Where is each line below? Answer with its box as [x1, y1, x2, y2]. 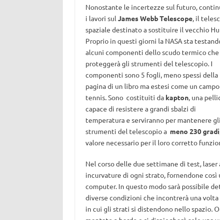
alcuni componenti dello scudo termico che [85, 48, 219, 56]
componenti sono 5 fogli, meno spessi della [85, 70, 218, 79]
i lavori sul [85, 14, 118, 23]
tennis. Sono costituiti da [85, 93, 165, 102]
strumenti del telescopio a [85, 127, 170, 136]
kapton [165, 93, 189, 102]
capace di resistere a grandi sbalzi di [85, 104, 196, 113]
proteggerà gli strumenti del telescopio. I [85, 59, 213, 68]
